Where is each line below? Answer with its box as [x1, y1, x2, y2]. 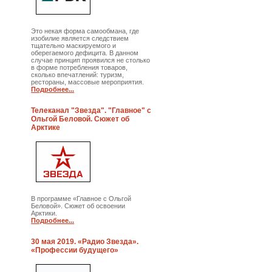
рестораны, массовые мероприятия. [31, 78, 144, 86]
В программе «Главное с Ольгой [31, 195, 132, 202]
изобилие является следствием [31, 35, 129, 42]
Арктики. [31, 209, 58, 217]
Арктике [31, 123, 61, 132]
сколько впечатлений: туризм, [31, 71, 124, 78]
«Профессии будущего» [31, 246, 119, 254]
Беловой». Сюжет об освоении [31, 202, 126, 209]
